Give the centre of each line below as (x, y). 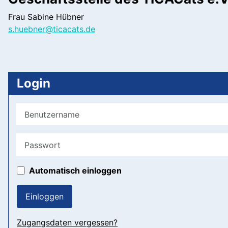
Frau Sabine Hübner (46, 17)
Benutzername (46, 109)
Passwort (35, 139)
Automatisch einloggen (75, 171)
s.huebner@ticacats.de (52, 29)
